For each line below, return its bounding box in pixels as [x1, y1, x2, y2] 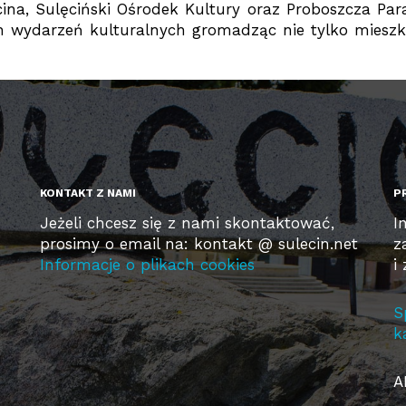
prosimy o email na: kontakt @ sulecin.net [39, 235, 358, 253]
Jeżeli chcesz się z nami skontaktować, [39, 214, 334, 232]
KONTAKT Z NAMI [39, 187, 136, 199]
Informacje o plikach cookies [39, 256, 255, 274]
